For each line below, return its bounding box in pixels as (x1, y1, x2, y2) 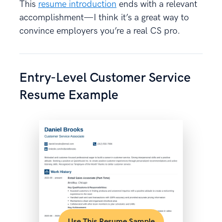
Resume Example (19, 88, 118, 104)
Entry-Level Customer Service (19, 70, 191, 86)
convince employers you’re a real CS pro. (19, 26, 183, 37)
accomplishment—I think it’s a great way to (19, 12, 189, 23)
